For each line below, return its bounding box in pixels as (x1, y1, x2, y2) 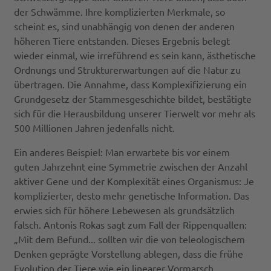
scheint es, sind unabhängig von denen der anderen (14, 20, 235, 33)
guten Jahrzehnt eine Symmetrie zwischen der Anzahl (14, 160, 248, 173)
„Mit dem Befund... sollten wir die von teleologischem (14, 233, 246, 246)
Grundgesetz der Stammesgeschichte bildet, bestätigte (14, 93, 252, 105)
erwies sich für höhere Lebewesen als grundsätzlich (14, 204, 235, 217)
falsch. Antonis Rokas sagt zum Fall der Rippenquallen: (14, 218, 247, 231)
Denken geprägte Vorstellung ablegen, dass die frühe (14, 247, 244, 260)
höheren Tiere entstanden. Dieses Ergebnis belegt (14, 34, 230, 47)
